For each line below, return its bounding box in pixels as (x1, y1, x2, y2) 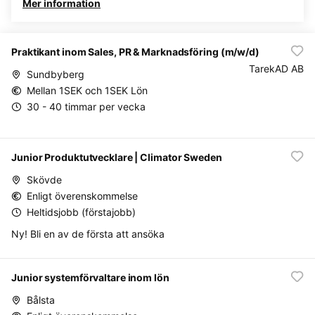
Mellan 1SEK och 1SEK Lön (27, 84, 148, 96)
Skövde (27, 174, 62, 186)
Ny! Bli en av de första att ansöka (11, 228, 165, 240)
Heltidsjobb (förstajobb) (27, 206, 136, 218)
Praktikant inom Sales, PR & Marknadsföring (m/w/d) (11, 46, 259, 58)
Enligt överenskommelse (27, 190, 138, 202)
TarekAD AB (249, 63, 304, 75)
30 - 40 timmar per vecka (27, 101, 146, 112)
